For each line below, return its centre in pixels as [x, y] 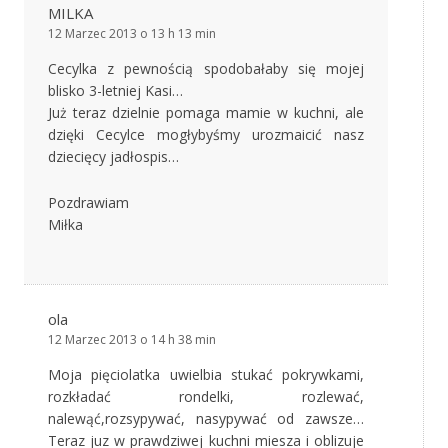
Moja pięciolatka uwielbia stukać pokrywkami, [206, 375]
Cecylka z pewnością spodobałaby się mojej [206, 69]
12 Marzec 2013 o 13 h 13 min [132, 34]
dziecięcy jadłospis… [113, 157]
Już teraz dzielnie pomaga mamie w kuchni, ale [206, 113]
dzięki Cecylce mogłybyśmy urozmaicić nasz [206, 135]
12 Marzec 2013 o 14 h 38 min [132, 340]
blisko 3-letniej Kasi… [115, 91]
